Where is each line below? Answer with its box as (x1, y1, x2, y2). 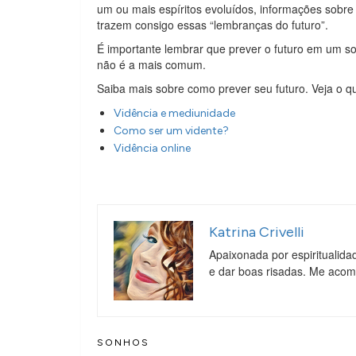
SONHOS (97, 336, 149, 348)
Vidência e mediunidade (114, 106, 235, 120)
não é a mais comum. (97, 56, 206, 72)
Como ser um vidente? (114, 123, 229, 137)
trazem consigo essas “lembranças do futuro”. (97, 16, 328, 33)
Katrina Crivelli (209, 222, 304, 241)
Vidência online (114, 141, 191, 155)
